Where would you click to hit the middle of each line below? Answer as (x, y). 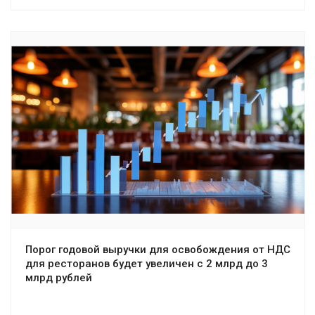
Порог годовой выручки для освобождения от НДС (158, 250)
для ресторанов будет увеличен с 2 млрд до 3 (147, 264)
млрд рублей (59, 278)
